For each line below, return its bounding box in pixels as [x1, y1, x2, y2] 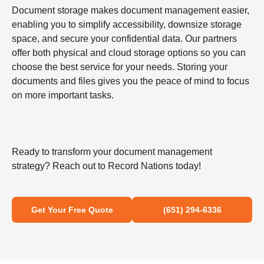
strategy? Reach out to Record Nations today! [12, 161, 201, 171]
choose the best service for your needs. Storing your [12, 62, 227, 72]
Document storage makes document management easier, [12, 5, 249, 16]
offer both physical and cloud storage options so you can [12, 48, 246, 58]
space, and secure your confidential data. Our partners [12, 34, 237, 44]
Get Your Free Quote [31, 205, 113, 215]
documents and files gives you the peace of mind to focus [12, 76, 249, 87]
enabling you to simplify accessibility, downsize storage [12, 19, 242, 30]
